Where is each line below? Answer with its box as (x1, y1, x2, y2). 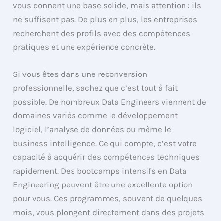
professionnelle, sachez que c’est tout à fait (13, 82, 178, 93)
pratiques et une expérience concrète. (13, 41, 156, 52)
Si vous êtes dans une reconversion (13, 69, 147, 79)
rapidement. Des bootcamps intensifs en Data (13, 165, 187, 176)
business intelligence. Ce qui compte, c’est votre (13, 138, 197, 148)
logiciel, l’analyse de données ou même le (13, 124, 172, 134)
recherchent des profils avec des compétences (13, 28, 191, 38)
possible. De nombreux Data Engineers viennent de (13, 96, 207, 107)
